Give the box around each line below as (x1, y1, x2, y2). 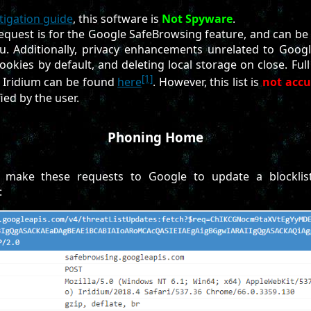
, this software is (73, 11, 162, 27)
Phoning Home (108, 128, 203, 146)
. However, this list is (153, 74, 263, 90)
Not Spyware (162, 11, 233, 27)
